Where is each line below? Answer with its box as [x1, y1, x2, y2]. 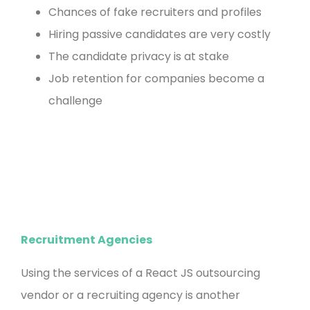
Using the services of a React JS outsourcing [21, 265, 260, 282]
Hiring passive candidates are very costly [48, 26, 271, 42]
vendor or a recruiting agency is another [21, 287, 240, 304]
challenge [48, 92, 102, 109]
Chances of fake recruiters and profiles [48, 3, 262, 20]
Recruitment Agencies [21, 232, 152, 248]
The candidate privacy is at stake [48, 48, 229, 64]
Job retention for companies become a [48, 70, 264, 86]
